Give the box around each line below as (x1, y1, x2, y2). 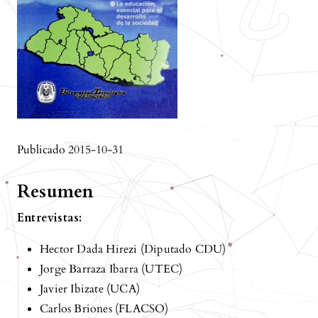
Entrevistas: (17, 210, 82, 226)
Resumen (17, 180, 94, 204)
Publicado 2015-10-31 (17, 142, 124, 158)
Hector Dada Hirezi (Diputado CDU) (40, 241, 226, 258)
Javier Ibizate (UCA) (40, 281, 140, 297)
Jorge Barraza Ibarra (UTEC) (40, 261, 183, 278)
